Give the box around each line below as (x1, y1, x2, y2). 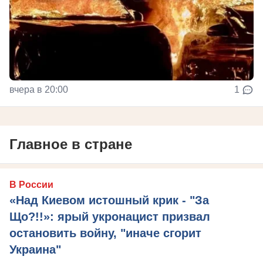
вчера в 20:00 (9, 85, 68, 95)
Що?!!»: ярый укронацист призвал (9, 210, 210, 224)
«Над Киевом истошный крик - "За (9, 194, 209, 207)
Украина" (9, 243, 61, 257)
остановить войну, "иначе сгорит (9, 227, 201, 240)
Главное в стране (9, 136, 132, 153)
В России (9, 180, 53, 190)
